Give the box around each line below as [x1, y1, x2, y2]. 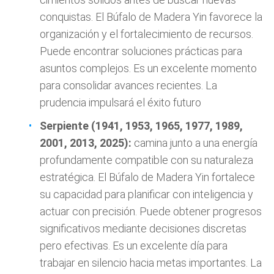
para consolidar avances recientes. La [40, 79, 217, 92]
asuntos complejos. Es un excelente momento [40, 62, 257, 75]
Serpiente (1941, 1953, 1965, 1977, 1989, [40, 119, 243, 132]
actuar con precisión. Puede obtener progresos [40, 205, 262, 218]
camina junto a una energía [134, 136, 257, 149]
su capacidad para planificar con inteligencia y [40, 188, 253, 201]
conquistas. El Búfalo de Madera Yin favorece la [40, 10, 262, 23]
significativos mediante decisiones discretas [40, 222, 246, 235]
